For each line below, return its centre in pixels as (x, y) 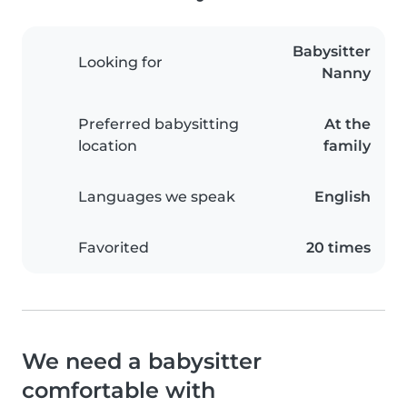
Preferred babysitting (159, 124)
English (342, 197)
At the (347, 124)
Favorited (114, 248)
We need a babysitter (142, 362)
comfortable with (119, 391)
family (347, 146)
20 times (338, 248)
